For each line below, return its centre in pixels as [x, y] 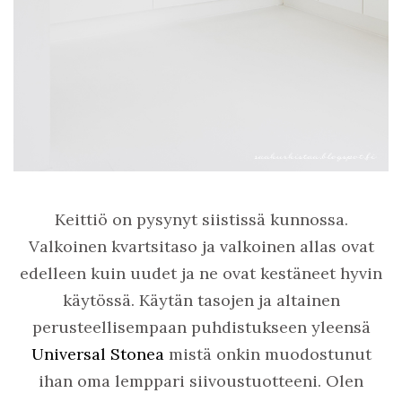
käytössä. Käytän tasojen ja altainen [201, 300]
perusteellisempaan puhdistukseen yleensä [201, 327]
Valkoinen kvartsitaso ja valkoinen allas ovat [201, 246]
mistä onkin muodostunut [267, 354]
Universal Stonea [97, 354]
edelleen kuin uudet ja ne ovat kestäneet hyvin [201, 273]
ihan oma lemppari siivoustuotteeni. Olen [201, 380]
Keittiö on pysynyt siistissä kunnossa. [201, 219]
